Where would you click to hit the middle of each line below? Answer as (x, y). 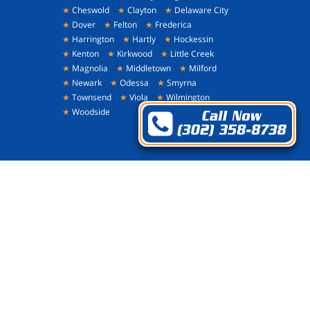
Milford (202, 68)
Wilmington (187, 97)
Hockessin (192, 39)
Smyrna (181, 82)
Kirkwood (134, 53)
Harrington (92, 39)
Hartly (143, 39)
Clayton (141, 10)
